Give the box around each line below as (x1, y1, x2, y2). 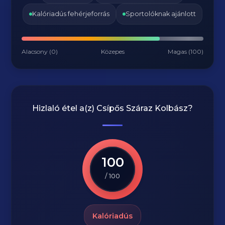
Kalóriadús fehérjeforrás (32, 10, 109, 18)
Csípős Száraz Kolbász (96, 103, 188, 113)
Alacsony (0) (22, 48, 58, 55)
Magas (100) (167, 48, 203, 55)
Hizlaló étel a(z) (32, 103, 96, 113)
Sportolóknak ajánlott (126, 10, 196, 18)
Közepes (101, 48, 125, 55)
